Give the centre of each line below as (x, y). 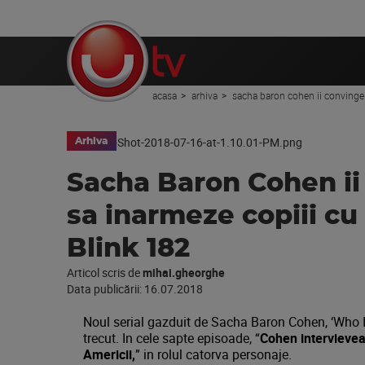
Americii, (109, 354)
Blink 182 (128, 248)
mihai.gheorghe (184, 273)
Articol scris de (105, 273)
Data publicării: (106, 289)
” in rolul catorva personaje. (213, 354)
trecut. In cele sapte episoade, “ (172, 338)
